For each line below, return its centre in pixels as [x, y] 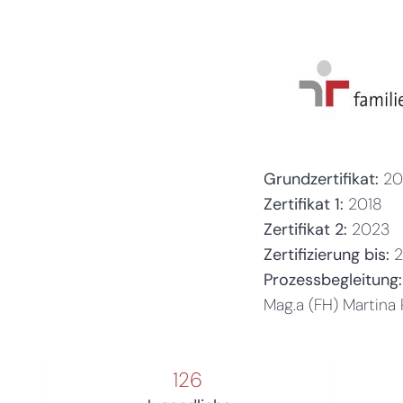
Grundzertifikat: [321, 179]
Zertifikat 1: [303, 204]
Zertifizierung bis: [328, 254]
